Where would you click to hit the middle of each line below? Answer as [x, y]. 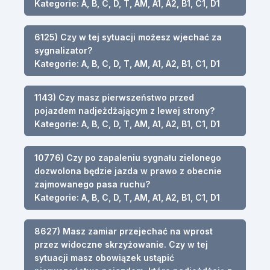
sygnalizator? [63, 50]
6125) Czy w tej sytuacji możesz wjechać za [128, 37]
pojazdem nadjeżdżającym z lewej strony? [124, 110]
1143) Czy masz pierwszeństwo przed [114, 97]
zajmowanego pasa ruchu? [92, 184]
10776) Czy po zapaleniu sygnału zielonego [128, 157]
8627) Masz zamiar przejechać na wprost [124, 231]
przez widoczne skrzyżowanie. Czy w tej [121, 244]
